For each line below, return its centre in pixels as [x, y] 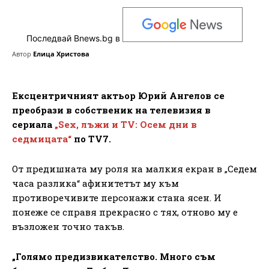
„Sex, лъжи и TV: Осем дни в [126, 124]
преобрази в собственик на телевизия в [111, 110]
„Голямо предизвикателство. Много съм [114, 256]
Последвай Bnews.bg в [74, 38]
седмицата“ [42, 138]
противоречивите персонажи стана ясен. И [117, 197]
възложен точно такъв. [68, 226]
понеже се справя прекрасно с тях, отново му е [125, 212]
